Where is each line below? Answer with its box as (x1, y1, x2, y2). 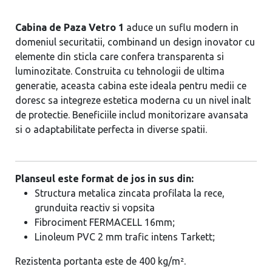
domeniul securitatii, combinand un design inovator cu (15, 36, 255, 47)
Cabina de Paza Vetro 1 (15, 22, 124, 33)
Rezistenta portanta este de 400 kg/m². (15, 256, 186, 267)
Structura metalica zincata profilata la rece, (34, 188, 225, 199)
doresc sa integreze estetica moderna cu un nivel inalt (15, 95, 251, 106)
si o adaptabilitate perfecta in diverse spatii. (15, 124, 207, 135)
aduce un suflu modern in (123, 22, 239, 33)
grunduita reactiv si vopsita (34, 202, 155, 213)
